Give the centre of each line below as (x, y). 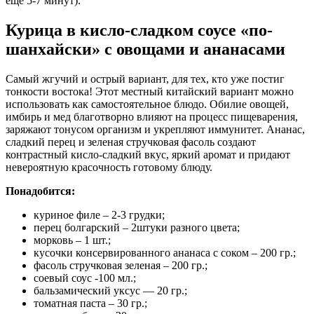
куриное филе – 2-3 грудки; (99, 215)
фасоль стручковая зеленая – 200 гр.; (121, 266)
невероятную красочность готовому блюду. (109, 168)
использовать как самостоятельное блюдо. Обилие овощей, (147, 104)
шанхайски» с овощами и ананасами (145, 49)
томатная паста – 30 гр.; (90, 303)
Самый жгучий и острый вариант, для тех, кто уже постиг (145, 79)
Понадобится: (40, 191)
